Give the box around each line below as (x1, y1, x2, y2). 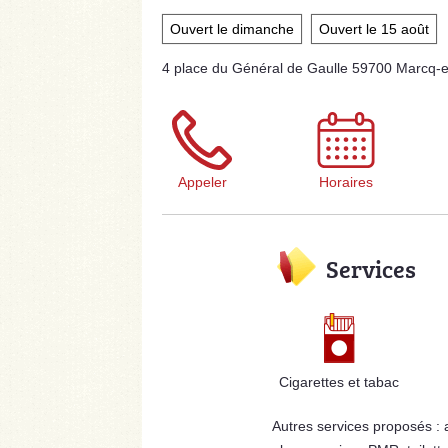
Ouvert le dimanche (170, 21, 294, 38)
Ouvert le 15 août (319, 21, 429, 38)
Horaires (319, 174, 373, 191)
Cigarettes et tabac (279, 374, 400, 391)
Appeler (177, 174, 227, 191)
